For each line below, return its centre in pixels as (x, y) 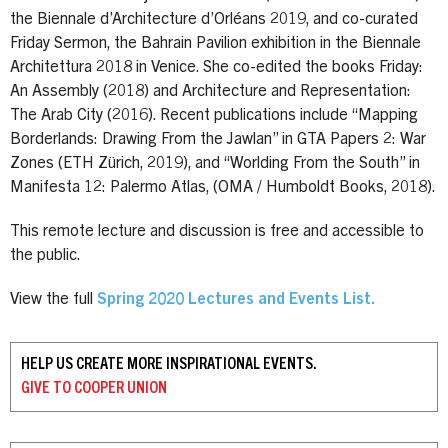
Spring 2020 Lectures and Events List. (236, 299)
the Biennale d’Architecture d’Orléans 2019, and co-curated (214, 19)
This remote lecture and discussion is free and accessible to (217, 231)
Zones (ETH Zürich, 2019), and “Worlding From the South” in (215, 163)
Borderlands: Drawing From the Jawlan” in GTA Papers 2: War (218, 139)
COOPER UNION (119, 388)
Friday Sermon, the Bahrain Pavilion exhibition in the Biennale (215, 43)
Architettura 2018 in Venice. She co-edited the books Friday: (216, 67)
